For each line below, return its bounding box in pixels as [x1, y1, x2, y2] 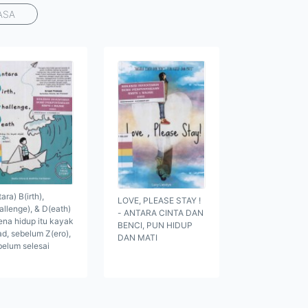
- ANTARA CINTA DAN [118, 207, 203, 218]
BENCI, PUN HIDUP [118, 219, 192, 230]
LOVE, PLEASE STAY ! [118, 195, 201, 206]
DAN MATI [118, 232, 157, 243]
